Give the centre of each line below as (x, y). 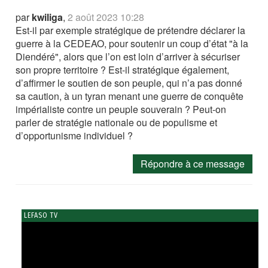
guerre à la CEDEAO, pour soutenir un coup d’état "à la (132, 43)
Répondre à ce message (192, 163)
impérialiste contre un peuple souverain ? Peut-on (121, 109)
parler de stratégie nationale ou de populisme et (117, 122)
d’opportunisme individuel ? (74, 135)
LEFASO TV (40, 215)
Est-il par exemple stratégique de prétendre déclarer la (131, 30)
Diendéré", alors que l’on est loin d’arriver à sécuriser (128, 56)
